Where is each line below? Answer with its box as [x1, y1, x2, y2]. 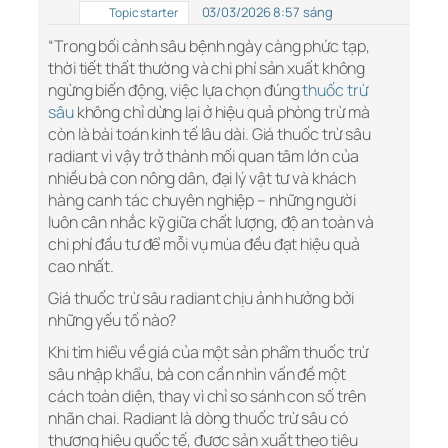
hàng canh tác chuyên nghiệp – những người [48, 189, 356, 212]
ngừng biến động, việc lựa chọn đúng [48, 79, 303, 102]
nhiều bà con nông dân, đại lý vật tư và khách [48, 167, 356, 190]
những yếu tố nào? [48, 309, 177, 332]
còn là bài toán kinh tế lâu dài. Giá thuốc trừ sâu [48, 123, 371, 146]
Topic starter [107, 4, 178, 22]
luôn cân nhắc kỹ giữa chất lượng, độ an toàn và [48, 211, 375, 234]
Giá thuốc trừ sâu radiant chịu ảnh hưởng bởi [48, 287, 354, 310]
